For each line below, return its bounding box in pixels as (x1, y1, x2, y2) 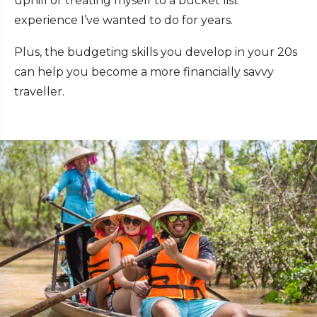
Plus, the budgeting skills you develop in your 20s (14, 45, 297, 59)
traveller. (14, 84, 64, 98)
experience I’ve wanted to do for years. (14, 13, 233, 27)
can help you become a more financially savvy (14, 64, 274, 79)
